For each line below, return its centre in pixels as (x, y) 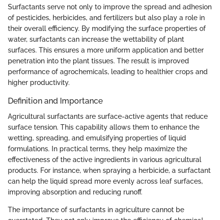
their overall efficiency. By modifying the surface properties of (107, 29)
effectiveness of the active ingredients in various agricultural (105, 160)
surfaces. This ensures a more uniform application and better (106, 50)
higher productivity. (39, 83)
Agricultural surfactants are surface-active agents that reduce (108, 117)
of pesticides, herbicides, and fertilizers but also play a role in (106, 18)
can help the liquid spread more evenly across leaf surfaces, (105, 181)
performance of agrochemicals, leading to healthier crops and (108, 72)
